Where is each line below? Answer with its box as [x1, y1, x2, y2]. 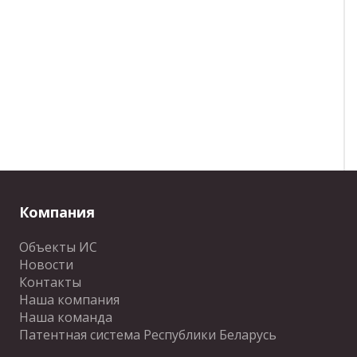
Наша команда [18, 308, 112, 326]
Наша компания [18, 291, 120, 308]
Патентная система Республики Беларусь [18, 326, 277, 343]
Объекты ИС [18, 238, 97, 256]
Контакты [18, 273, 81, 291]
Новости [18, 256, 73, 273]
